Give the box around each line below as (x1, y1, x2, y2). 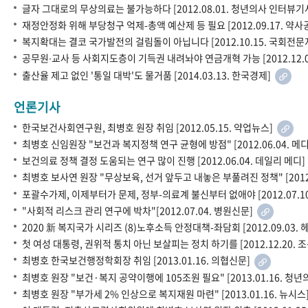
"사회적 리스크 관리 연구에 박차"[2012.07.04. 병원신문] (22, 203, 257, 217)
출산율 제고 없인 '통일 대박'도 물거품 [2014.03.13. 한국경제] (22, 67, 275, 82)
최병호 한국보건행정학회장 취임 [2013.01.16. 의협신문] (22, 253, 254, 267)
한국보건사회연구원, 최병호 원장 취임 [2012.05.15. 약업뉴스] (22, 120, 277, 134)
